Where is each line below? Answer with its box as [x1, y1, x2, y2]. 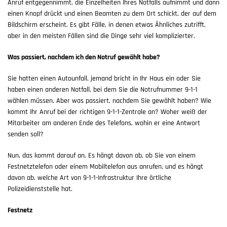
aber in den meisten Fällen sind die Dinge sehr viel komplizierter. [8, 32, 195, 40]
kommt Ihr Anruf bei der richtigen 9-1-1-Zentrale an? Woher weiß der [8, 108, 207, 116]
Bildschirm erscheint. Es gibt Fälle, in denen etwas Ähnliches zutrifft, [8, 21, 206, 29]
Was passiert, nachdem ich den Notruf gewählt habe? [8, 54, 160, 61]
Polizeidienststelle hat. [8, 185, 72, 193]
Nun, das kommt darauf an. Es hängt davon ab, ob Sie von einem [8, 152, 196, 160]
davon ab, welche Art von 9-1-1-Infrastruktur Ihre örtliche [8, 174, 171, 182]
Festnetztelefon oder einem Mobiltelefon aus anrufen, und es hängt [8, 163, 203, 171]
